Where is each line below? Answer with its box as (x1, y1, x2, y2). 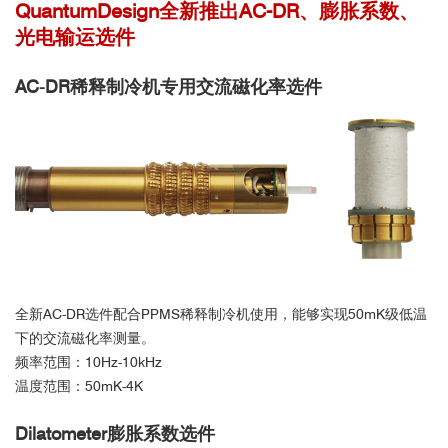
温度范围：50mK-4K (15, 377, 143, 394)
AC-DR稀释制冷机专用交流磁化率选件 (15, 75, 322, 97)
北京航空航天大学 (172, 377, 276, 394)
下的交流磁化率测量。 (15, 329, 155, 346)
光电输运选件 (15, 24, 135, 49)
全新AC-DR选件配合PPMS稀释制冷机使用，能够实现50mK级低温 (15, 305, 427, 322)
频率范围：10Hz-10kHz (15, 353, 162, 370)
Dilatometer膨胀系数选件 (15, 422, 215, 444)
